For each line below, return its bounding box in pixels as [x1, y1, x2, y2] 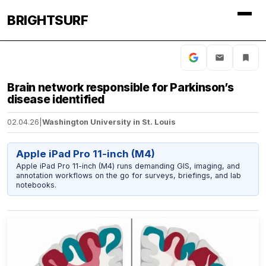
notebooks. [15, 180, 56, 189]
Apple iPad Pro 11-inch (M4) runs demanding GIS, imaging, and [15, 161, 240, 170]
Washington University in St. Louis [42, 118, 176, 127]
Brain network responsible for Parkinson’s [7, 80, 234, 94]
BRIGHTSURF [7, 12, 88, 28]
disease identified [7, 92, 105, 106]
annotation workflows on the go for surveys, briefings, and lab [15, 170, 241, 180]
